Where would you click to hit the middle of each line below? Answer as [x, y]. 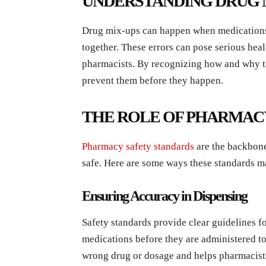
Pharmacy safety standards [138, 146]
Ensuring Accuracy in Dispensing [164, 196]
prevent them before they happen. [153, 80]
